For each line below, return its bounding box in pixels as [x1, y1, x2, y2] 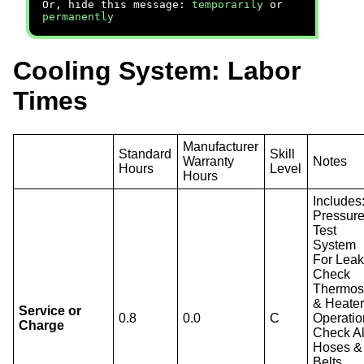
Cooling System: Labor [13, 56, 301, 86]
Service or [19, 303, 82, 318]
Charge [19, 318, 65, 332]
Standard [119, 146, 172, 161]
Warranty [183, 154, 235, 168]
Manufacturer [183, 139, 259, 154]
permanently [42, 11, 114, 23]
